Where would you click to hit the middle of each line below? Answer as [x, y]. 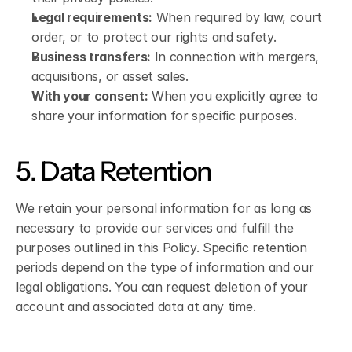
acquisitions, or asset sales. [110, 76]
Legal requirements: [92, 17]
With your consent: [90, 96]
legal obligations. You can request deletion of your [162, 287]
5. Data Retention [114, 171]
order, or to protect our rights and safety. [154, 37]
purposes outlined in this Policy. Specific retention [161, 247]
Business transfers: [91, 57]
